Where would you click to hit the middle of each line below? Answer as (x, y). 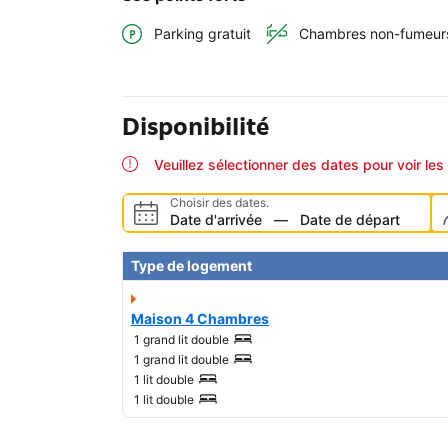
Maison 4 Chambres (200, 319)
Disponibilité (195, 127)
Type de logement (191, 266)
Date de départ (350, 220)
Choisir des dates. (219, 203)
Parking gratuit (202, 34)
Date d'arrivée (216, 220)
